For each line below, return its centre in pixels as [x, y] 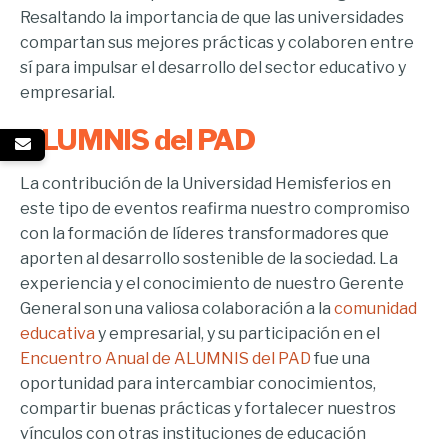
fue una [340, 359]
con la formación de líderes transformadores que [204, 234]
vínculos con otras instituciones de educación [193, 434]
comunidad [375, 309]
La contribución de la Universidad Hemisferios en [205, 184]
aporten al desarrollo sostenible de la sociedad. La [209, 259]
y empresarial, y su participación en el [237, 334]
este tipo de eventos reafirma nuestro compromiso [215, 209]
